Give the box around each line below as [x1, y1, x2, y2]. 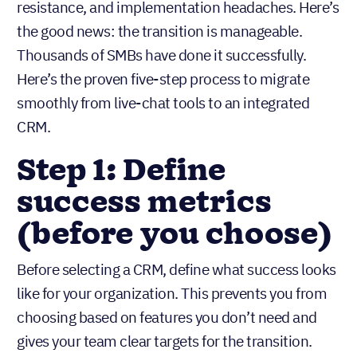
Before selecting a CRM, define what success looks [17, 260, 336, 280]
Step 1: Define [17, 150, 226, 194]
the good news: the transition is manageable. [17, 22, 302, 41]
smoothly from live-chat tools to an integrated [17, 93, 309, 113]
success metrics [17, 182, 272, 226]
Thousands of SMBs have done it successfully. [17, 45, 306, 65]
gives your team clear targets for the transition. [17, 331, 312, 351]
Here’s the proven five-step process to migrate [17, 69, 309, 89]
